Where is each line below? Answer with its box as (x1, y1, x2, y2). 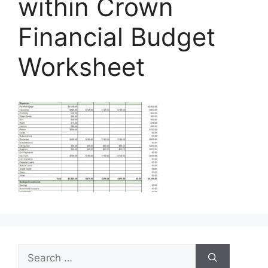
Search (17, 245, 51, 257)
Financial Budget (18, 22, 215, 53)
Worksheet (18, 51, 145, 83)
